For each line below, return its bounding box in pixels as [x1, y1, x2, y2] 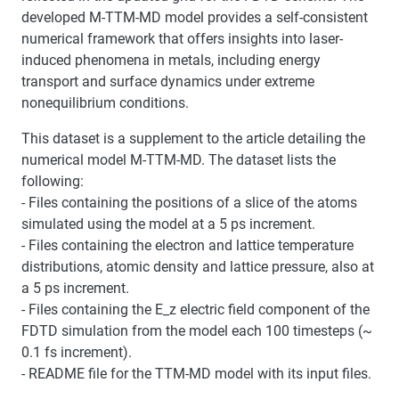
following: [21, 172, 84, 190]
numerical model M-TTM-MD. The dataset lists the [21, 151, 336, 168]
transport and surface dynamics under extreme [21, 72, 314, 90]
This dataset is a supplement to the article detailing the [21, 129, 365, 147]
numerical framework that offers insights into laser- [21, 29, 343, 47]
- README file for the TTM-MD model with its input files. [21, 364, 371, 382]
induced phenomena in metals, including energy [21, 51, 321, 69]
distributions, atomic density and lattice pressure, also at [21, 257, 374, 275]
